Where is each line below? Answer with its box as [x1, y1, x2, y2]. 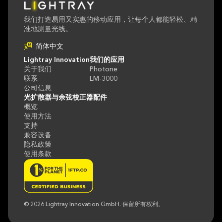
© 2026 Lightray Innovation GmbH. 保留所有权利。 [24, 201, 164, 208]
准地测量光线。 [24, 25, 72, 33]
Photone [90, 65, 117, 73]
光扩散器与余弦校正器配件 [24, 94, 107, 101]
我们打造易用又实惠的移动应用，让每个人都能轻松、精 [24, 16, 197, 23]
